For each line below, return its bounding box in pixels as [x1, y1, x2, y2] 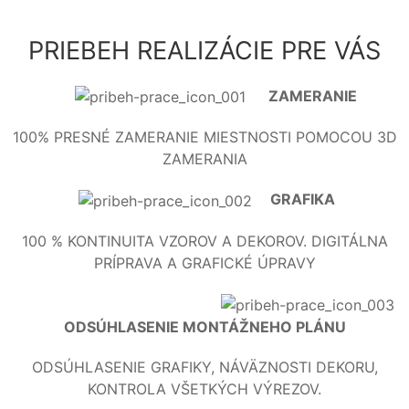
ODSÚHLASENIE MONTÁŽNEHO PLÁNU [63, 317, 346, 336]
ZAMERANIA [162, 150, 247, 169]
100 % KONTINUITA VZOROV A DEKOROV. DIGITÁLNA [21, 231, 388, 250]
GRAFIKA [270, 190, 335, 209]
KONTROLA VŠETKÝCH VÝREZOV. [88, 379, 321, 398]
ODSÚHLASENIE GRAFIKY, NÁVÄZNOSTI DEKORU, [31, 357, 378, 376]
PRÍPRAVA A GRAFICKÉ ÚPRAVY [93, 253, 316, 272]
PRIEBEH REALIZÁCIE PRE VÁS [28, 35, 381, 66]
